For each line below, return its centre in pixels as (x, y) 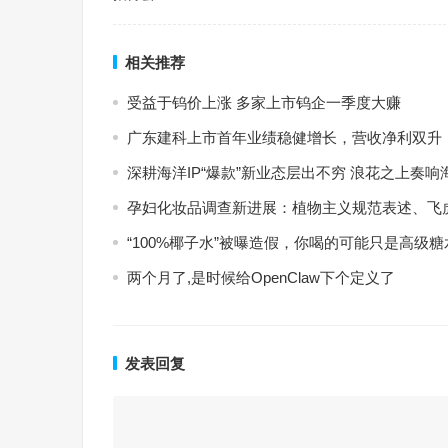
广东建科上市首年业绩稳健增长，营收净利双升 (284, 137)
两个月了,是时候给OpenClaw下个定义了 (261, 277)
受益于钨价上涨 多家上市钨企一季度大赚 (264, 102)
